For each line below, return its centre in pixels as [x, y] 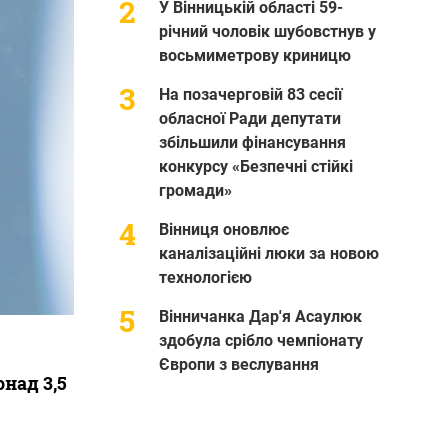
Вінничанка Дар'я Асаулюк [260, 316]
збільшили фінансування [252, 142]
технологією [205, 277]
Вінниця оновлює [223, 229]
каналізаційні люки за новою [268, 253]
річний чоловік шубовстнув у [267, 31]
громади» [195, 190]
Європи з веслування [238, 364]
